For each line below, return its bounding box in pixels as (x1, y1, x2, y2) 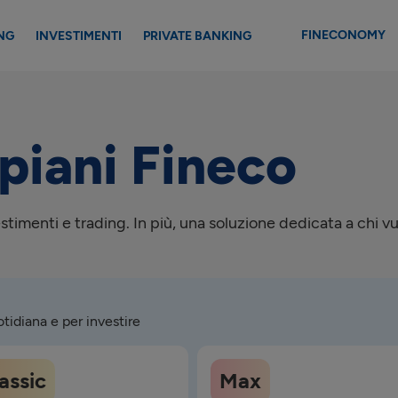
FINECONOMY (300, 27, 386, 43)
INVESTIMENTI (36, 28, 122, 44)
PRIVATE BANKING (143, 28, 251, 44)
